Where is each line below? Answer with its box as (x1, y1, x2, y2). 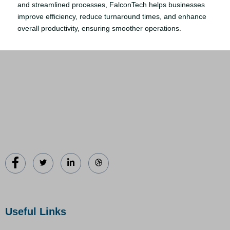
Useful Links (5, 205, 66, 217)
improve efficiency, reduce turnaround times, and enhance (17, 12, 206, 21)
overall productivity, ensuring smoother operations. (17, 24, 181, 32)
